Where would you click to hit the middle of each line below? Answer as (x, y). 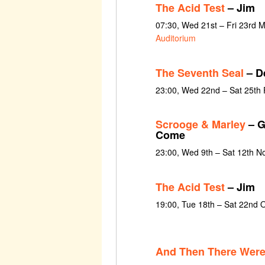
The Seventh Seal (199, 72)
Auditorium (175, 38)
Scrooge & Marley (200, 125)
